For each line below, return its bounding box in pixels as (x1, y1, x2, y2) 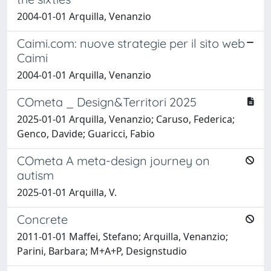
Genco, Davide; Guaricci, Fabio (17, 126, 155, 140)
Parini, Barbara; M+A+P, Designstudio (17, 244, 187, 258)
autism (17, 167, 54, 183)
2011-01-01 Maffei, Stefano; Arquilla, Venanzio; (17, 229, 228, 243)
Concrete (17, 211, 68, 227)
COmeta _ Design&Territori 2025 (17, 94, 197, 109)
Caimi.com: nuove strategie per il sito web (17, 35, 245, 51)
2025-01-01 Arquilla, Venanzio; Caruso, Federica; (17, 112, 235, 126)
